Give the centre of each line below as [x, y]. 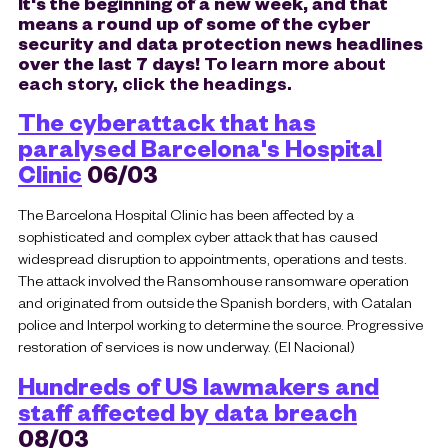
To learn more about [293, 62]
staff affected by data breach [187, 412]
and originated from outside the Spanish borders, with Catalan [215, 301]
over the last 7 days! [109, 62]
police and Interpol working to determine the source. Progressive [220, 323]
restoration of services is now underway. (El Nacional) [186, 345]
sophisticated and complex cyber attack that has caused [198, 235]
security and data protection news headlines [220, 42]
